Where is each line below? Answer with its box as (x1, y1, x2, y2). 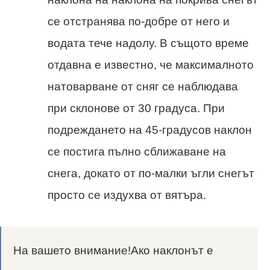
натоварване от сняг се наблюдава (48, 80, 238, 93)
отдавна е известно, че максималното (48, 58, 254, 72)
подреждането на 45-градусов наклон (48, 124, 252, 137)
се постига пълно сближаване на (48, 145, 226, 159)
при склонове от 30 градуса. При (48, 102, 225, 115)
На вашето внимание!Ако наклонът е (13, 244, 213, 257)
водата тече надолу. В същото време (48, 37, 249, 50)
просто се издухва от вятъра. (48, 189, 206, 202)
